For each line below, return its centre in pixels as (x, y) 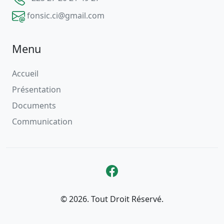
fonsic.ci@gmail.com (66, 15)
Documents (34, 106)
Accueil (25, 74)
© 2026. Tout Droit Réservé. (112, 199)
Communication (42, 122)
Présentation (36, 90)
